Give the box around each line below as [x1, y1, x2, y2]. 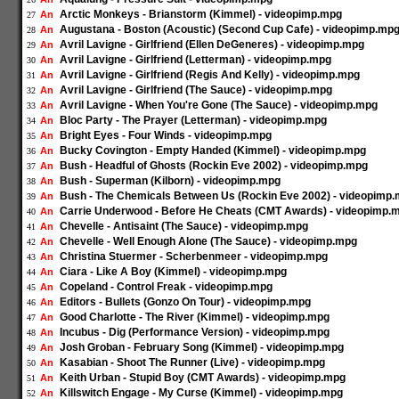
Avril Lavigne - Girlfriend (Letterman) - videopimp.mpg [60, 53, 331, 66]
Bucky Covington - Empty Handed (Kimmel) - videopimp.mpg [60, 144, 366, 157]
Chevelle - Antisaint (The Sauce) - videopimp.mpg [60, 220, 308, 232]
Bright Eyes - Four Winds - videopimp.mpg [60, 129, 272, 142]
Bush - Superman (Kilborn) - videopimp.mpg [60, 175, 281, 187]
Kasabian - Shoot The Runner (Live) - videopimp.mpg [60, 356, 325, 369]
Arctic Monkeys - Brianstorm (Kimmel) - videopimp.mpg [60, 8, 342, 20]
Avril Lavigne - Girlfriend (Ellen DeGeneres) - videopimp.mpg [60, 38, 364, 51]
